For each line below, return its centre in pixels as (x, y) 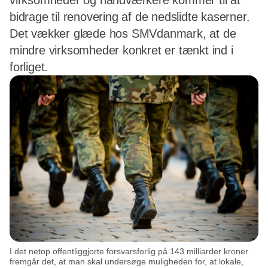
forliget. (29, 67)
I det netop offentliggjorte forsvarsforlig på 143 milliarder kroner (129, 251)
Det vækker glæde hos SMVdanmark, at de (123, 33)
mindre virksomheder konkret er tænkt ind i (121, 50)
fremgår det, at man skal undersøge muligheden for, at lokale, (127, 261)
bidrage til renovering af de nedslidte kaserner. (130, 17)
